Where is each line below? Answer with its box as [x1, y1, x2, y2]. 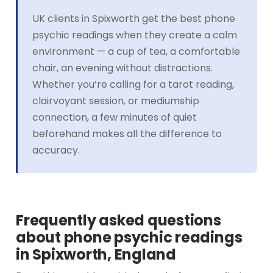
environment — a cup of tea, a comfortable [32, 44, 240, 58]
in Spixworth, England [16, 244, 176, 264]
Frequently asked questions [16, 210, 221, 230]
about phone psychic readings [16, 227, 243, 247]
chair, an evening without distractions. [32, 60, 213, 75]
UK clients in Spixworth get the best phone [32, 11, 235, 26]
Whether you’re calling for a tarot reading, [32, 77, 234, 91]
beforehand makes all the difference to [32, 126, 222, 141]
